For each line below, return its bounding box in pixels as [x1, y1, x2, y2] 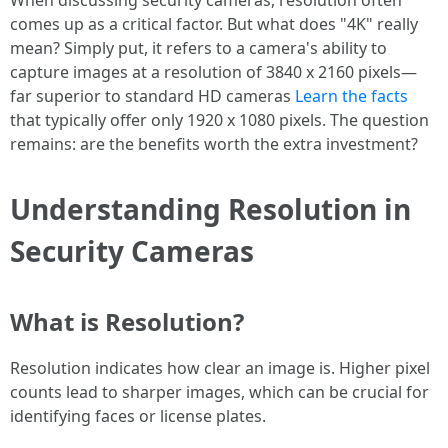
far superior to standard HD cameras [10, 85, 295, 107]
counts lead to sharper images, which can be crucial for [10, 381, 429, 403]
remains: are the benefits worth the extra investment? [10, 133, 418, 155]
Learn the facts [295, 85, 408, 107]
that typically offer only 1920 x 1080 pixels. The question [10, 109, 429, 131]
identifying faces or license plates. [10, 405, 266, 427]
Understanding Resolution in [10, 190, 411, 228]
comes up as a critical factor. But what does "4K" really [10, 13, 418, 35]
